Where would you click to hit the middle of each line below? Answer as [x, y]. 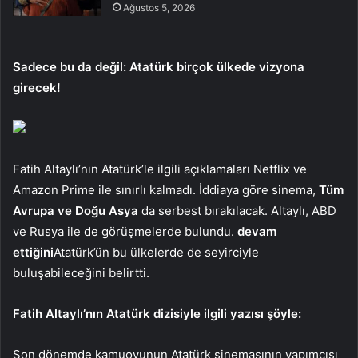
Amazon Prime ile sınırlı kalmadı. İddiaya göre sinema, [166, 189]
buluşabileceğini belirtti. [81, 272]
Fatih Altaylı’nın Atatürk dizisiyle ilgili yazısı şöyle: [157, 313]
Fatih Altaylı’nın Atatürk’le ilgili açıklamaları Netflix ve [160, 169]
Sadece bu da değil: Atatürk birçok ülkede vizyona [159, 66]
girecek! [37, 87]
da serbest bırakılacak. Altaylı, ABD [237, 210]
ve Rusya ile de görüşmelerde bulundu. [125, 231]
